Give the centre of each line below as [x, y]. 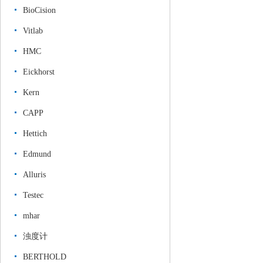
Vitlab [33, 31]
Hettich [35, 134]
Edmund [37, 154]
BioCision [39, 10]
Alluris [34, 175]
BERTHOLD [45, 257]
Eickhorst [39, 72]
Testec [33, 195]
